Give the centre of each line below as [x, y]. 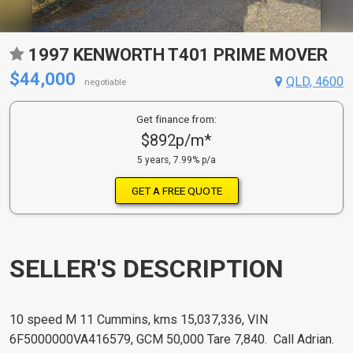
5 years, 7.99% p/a [176, 160]
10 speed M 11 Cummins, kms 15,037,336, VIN [139, 320]
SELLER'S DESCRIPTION [147, 268]
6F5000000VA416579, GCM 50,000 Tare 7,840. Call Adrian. [173, 340]
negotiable [106, 82]
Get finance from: [176, 119]
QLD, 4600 [315, 82]
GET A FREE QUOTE [176, 190]
